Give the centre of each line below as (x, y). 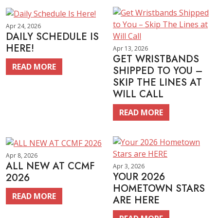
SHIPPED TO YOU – (158, 71)
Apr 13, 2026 (130, 48)
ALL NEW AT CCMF (50, 166)
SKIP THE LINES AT (157, 82)
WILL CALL (138, 94)
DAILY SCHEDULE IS (52, 36)
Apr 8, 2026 (22, 155)
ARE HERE (136, 200)
